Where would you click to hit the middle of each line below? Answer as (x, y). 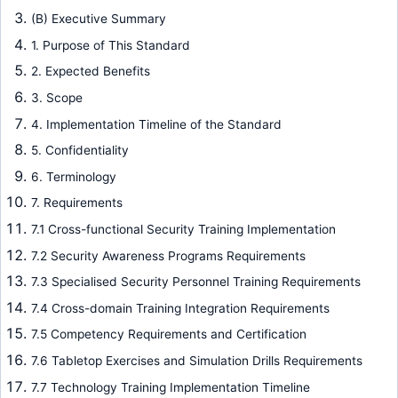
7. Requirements (76, 203)
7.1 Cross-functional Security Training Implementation (183, 229)
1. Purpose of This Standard (110, 45)
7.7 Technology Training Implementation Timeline (170, 387)
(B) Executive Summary (98, 19)
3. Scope (56, 97)
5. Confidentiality (80, 151)
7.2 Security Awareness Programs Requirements (168, 255)
